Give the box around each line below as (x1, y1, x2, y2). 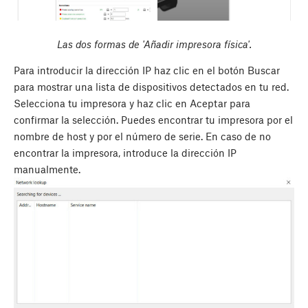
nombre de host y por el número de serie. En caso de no (14, 130, 271, 143)
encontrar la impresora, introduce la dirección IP (14, 146, 236, 159)
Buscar (247, 64, 280, 77)
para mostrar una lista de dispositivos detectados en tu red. (14, 80, 289, 93)
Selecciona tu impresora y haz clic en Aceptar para (14, 97, 250, 110)
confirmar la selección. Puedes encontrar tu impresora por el (14, 113, 293, 126)
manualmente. (14, 163, 80, 176)
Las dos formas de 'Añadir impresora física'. (56, 38, 252, 51)
